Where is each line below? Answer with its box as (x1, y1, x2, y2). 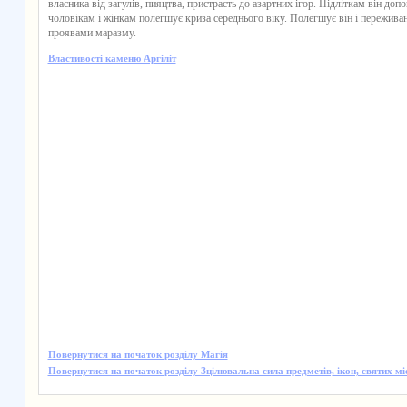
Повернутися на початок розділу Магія (47, 349, 228, 360)
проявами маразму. (47, 26, 136, 39)
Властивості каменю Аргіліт (47, 53, 176, 64)
